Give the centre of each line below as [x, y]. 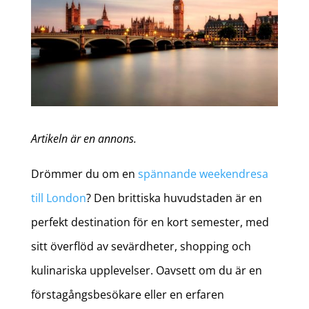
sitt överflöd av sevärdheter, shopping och [141, 247]
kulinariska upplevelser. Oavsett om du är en [146, 271]
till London [58, 198]
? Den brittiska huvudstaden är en [174, 198]
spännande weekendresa [203, 174]
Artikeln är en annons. [83, 139]
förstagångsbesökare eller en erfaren [127, 295]
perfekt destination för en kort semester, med [150, 222]
